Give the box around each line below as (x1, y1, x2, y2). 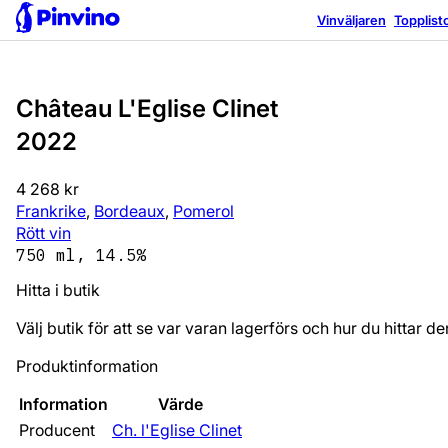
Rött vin (16, 222, 71, 243)
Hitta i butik (16, 280, 100, 301)
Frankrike (16, 200, 86, 221)
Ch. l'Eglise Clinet (112, 420, 242, 441)
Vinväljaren (317, 11, 386, 28)
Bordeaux (94, 200, 165, 221)
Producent (19, 420, 95, 441)
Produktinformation (16, 356, 158, 377)
